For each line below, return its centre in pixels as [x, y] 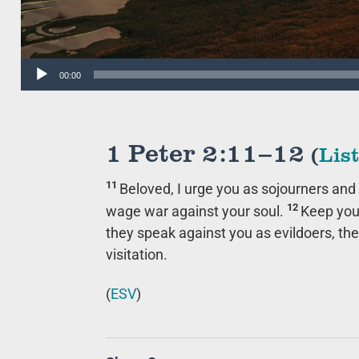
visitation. [137, 254]
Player [38, 86]
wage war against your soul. [196, 211]
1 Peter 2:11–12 [208, 151]
